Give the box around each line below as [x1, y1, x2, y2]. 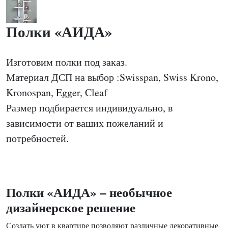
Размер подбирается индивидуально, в [6, 101, 173, 115]
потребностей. [6, 131, 69, 145]
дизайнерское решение [6, 198, 135, 217]
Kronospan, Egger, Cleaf [6, 85, 107, 99]
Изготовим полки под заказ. [6, 55, 127, 69]
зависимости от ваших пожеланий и [6, 116, 163, 130]
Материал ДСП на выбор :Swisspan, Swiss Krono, [6, 70, 218, 84]
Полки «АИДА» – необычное [6, 183, 172, 202]
